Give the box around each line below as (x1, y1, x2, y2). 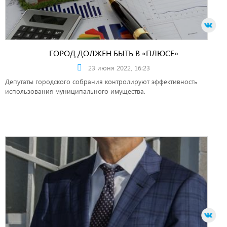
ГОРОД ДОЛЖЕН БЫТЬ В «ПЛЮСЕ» (49, 47, 178, 58)
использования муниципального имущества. (5, 86, 145, 95)
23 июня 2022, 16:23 (88, 63, 150, 72)
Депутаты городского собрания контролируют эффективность (5, 77, 198, 86)
